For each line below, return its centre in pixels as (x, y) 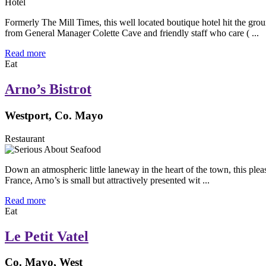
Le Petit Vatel (47, 236)
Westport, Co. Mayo (54, 115)
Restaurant (25, 138)
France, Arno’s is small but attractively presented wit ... (107, 180)
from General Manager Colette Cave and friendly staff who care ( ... (132, 33)
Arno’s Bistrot (48, 89)
